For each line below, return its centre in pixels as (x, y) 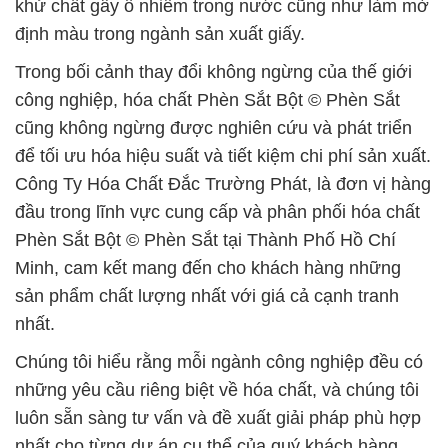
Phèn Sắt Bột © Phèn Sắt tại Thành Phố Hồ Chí (205, 240)
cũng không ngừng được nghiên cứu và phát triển (213, 128)
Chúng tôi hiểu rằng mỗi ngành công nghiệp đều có (219, 362)
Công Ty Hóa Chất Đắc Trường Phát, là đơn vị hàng (223, 184)
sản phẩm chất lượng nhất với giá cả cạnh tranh (207, 296)
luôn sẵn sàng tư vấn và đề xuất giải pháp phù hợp (218, 418)
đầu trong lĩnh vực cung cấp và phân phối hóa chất (217, 212)
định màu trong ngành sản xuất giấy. (160, 34)
